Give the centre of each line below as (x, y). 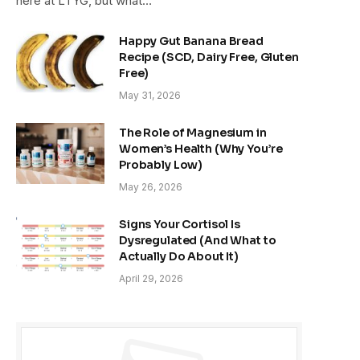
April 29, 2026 (151, 278)
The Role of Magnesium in (193, 132)
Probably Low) (161, 164)
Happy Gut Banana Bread (191, 41)
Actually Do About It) (179, 256)
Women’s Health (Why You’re (201, 148)
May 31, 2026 (150, 95)
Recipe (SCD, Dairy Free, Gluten (209, 57)
